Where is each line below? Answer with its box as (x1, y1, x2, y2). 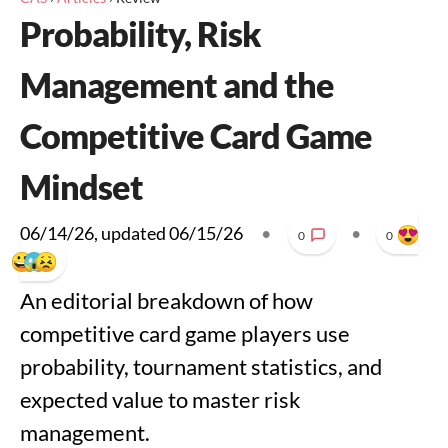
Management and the (20, 64, 334, 105)
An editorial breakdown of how (20, 287, 313, 314)
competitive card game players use (20, 320, 350, 347)
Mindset (20, 166, 143, 207)
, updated (94, 222, 169, 244)
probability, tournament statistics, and (20, 353, 382, 380)
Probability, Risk (20, 13, 261, 54)
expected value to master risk (20, 386, 301, 413)
